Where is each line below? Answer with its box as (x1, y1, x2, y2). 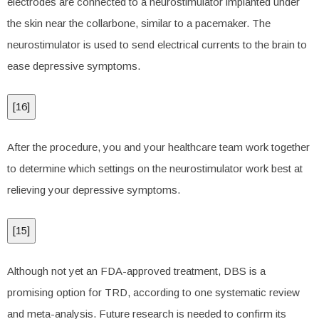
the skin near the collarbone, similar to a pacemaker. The (7, 17, 271, 29)
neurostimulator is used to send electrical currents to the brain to (7, 38, 307, 51)
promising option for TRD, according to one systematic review (7, 286, 300, 298)
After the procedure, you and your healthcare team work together (7, 141, 310, 153)
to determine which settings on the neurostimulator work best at (7, 162, 303, 174)
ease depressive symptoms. (7, 60, 140, 72)
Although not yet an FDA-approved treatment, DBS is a (7, 265, 266, 277)
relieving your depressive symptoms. (7, 184, 180, 196)
